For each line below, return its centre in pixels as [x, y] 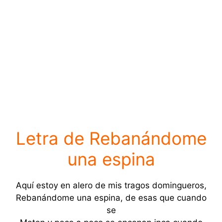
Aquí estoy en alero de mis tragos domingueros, [111, 185]
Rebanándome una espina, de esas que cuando [111, 197]
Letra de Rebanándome [111, 138]
